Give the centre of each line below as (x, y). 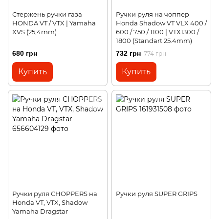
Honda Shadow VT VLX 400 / (161, 23)
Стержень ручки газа (47, 14)
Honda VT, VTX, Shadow (50, 202)
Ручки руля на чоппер (153, 14)
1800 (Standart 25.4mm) (154, 41)
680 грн (25, 53)
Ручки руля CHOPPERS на (55, 193)
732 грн (128, 53)
